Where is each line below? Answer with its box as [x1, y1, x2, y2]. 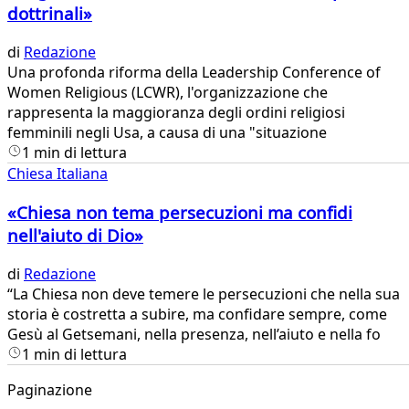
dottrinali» [7, 2, 92, 26]
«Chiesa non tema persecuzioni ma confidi [7, 200, 352, 224]
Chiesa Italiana [7, 163, 108, 184]
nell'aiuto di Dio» [7, 223, 143, 246]
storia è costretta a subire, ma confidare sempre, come [7, 303, 387, 324]
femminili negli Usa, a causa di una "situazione [7, 122, 327, 143]
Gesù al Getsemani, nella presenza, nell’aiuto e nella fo [7, 323, 381, 344]
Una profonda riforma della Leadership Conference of [7, 62, 381, 83]
